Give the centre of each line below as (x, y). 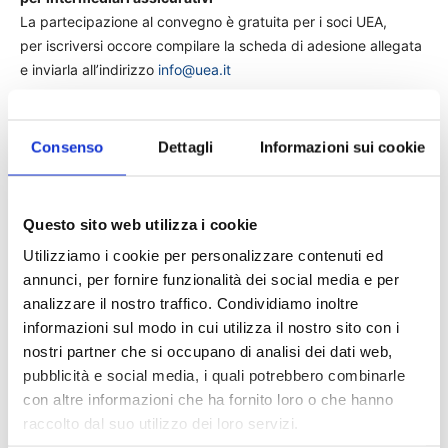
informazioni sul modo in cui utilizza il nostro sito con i (211, 327)
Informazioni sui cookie (342, 147)
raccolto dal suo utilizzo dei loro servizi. (161, 423)
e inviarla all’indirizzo (89, 69)
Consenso (67, 147)
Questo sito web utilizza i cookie (140, 224)
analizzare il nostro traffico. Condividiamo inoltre (191, 303)
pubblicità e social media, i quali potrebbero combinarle (214, 375)
